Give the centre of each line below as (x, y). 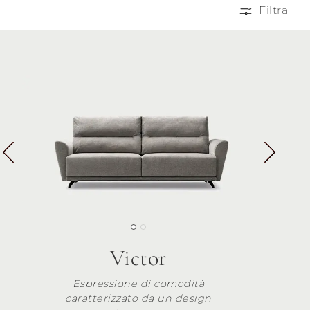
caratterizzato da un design (138, 299)
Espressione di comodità (138, 284)
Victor (138, 258)
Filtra (272, 10)
